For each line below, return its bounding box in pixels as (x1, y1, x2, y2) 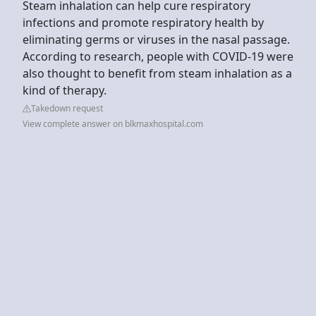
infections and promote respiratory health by (23, 14, 264, 30)
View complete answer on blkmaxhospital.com (23, 117, 203, 130)
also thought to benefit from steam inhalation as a (23, 65, 292, 81)
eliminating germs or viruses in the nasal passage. (23, 31, 290, 47)
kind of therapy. (23, 82, 107, 98)
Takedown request (31, 102, 103, 114)
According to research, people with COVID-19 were (23, 48, 293, 64)
